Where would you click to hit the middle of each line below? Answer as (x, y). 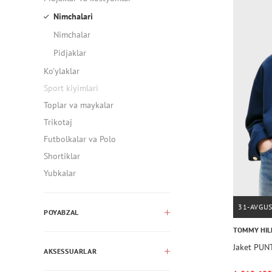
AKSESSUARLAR (70, 251)
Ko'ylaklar (62, 71)
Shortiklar (62, 156)
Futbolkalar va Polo (80, 139)
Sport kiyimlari (71, 88)
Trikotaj (58, 122)
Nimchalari (73, 16)
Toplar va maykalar (79, 105)
